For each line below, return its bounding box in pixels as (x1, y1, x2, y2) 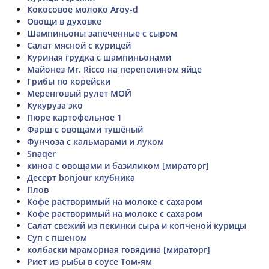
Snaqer (27, 147, 56, 159)
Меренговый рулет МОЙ (27, 87, 131, 99)
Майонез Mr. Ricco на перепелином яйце (27, 63, 202, 75)
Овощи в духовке (27, 15, 101, 27)
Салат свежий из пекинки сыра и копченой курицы (27, 219, 246, 231)
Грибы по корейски (27, 75, 110, 87)
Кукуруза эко (27, 99, 83, 111)
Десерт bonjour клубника (27, 171, 135, 183)
